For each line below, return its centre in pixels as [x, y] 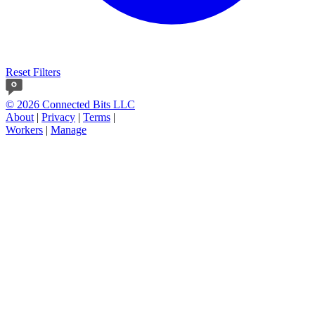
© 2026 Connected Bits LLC [70, 105]
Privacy [58, 117]
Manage [69, 130]
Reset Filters [33, 72]
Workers [24, 130]
